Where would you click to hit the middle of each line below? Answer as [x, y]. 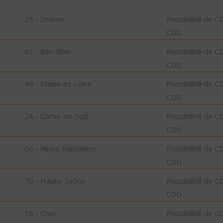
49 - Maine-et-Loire [58, 83]
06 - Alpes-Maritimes [60, 148]
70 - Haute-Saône [55, 180]
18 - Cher [40, 213]
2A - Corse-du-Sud [56, 116]
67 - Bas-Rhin [48, 51]
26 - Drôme [44, 19]
